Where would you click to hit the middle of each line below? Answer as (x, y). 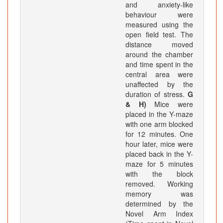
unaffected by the (159, 84)
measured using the (159, 25)
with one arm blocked (159, 124)
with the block (159, 174)
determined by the (159, 204)
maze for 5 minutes (159, 164)
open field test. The (159, 35)
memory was (159, 194)
